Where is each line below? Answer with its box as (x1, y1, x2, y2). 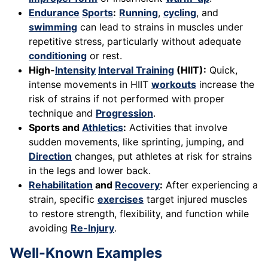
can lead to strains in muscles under (77, 21, 243, 33)
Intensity (55, 64, 96, 77)
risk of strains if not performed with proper (29, 93, 224, 105)
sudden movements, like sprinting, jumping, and (29, 136, 244, 148)
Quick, (206, 64, 237, 77)
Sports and (29, 121, 82, 134)
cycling (163, 7, 196, 19)
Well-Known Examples (10, 244, 162, 262)
